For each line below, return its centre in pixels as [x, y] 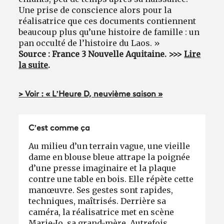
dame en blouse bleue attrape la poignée [109, 157]
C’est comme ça [59, 128]
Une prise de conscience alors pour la [95, 10]
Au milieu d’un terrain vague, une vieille [109, 146]
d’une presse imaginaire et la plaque [102, 168]
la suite [33, 65]
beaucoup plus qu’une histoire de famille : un [109, 32]
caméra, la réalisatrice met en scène [101, 212]
